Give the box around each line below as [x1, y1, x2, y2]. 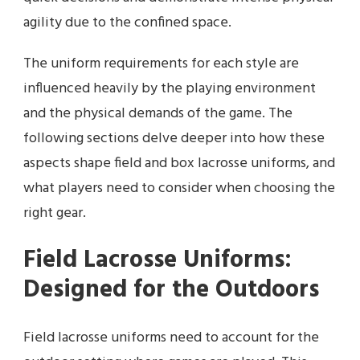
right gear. [23, 202, 86, 226]
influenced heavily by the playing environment [23, 77, 316, 101]
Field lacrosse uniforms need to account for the [23, 326, 319, 350]
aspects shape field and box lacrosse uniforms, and [23, 152, 335, 176]
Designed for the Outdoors [23, 271, 319, 310]
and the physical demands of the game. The [23, 102, 292, 126]
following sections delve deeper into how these [23, 127, 325, 151]
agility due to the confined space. [23, 11, 231, 35]
